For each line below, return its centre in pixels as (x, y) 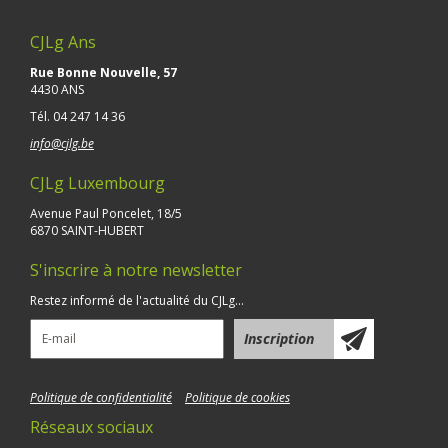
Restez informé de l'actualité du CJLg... (137, 300)
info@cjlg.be (62, 143)
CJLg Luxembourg (97, 182)
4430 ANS (57, 89)
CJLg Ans (63, 41)
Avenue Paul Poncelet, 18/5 (106, 213)
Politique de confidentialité (101, 397)
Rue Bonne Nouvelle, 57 (103, 72)
